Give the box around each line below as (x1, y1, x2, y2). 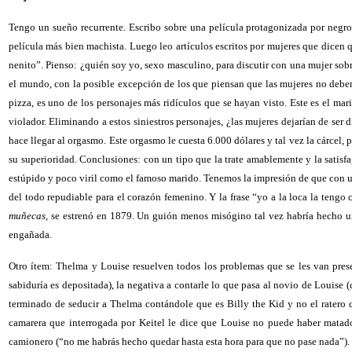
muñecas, (9, 210, 48, 222)
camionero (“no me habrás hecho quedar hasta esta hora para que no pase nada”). (9, 335, 350, 347)
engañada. (9, 229, 52, 240)
